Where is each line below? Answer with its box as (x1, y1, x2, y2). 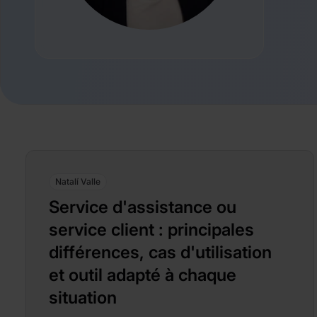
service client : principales (49, 219, 254, 240)
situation (49, 287, 117, 308)
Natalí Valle (55, 176, 100, 187)
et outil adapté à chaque (49, 265, 236, 285)
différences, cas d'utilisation (49, 242, 272, 263)
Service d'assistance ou (49, 197, 236, 217)
